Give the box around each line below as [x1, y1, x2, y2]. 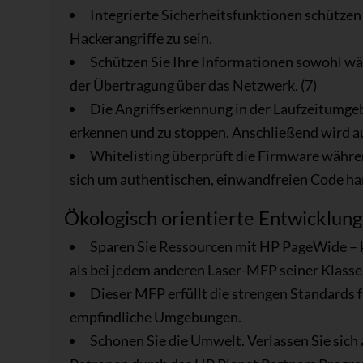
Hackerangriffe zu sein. [69, 29, 212, 48]
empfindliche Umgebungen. [69, 308, 241, 327]
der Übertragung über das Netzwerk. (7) [69, 76, 317, 95]
